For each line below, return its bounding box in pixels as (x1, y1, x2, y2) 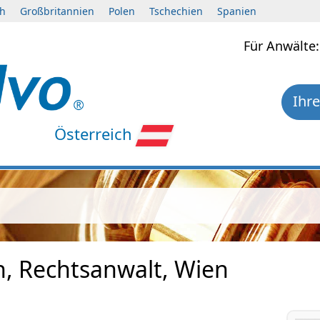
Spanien (217, 4, 256, 18)
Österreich (54, 122, 133, 144)
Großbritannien (20, 4, 94, 18)
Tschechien (149, 4, 203, 18)
